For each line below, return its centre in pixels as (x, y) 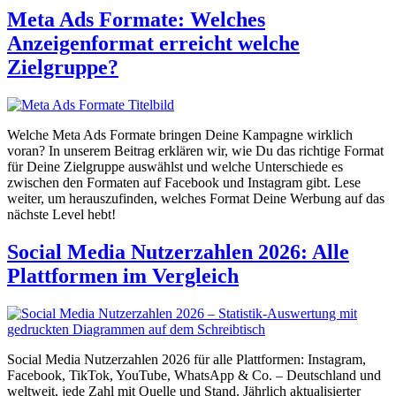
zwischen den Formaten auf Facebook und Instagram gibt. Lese (184, 183)
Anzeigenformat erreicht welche (153, 44)
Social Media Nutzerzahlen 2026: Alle (178, 252)
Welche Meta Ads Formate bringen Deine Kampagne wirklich (180, 135)
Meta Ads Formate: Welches (136, 20)
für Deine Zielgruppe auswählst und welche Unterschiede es (175, 167)
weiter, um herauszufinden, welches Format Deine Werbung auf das (196, 199)
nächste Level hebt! (61, 215)
